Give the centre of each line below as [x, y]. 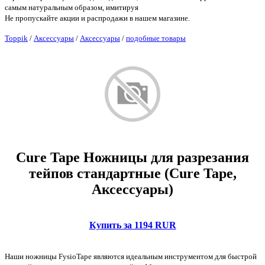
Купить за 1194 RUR [132, 225]
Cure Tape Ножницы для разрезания [132, 158]
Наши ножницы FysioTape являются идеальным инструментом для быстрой [131, 257]
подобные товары [156, 38]
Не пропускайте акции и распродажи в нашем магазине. [97, 18]
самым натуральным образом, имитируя [72, 8]
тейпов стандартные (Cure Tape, [132, 174]
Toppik [16, 38]
